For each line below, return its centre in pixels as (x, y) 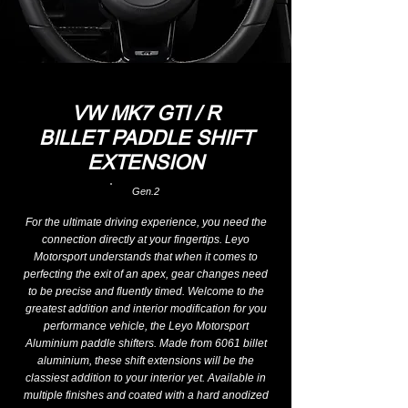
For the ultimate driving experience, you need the (146, 222)
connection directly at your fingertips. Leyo (146, 240)
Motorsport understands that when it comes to (146, 257)
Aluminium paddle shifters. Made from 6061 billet (146, 343)
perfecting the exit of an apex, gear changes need (146, 274)
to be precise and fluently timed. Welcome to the (146, 291)
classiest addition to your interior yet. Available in (146, 378)
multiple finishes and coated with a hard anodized (146, 395)
